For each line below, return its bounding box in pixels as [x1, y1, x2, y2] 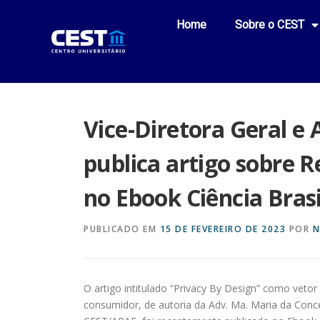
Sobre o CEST [235, 18, 305, 31]
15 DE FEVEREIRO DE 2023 [159, 223, 286, 235]
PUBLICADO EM [84, 223, 160, 235]
